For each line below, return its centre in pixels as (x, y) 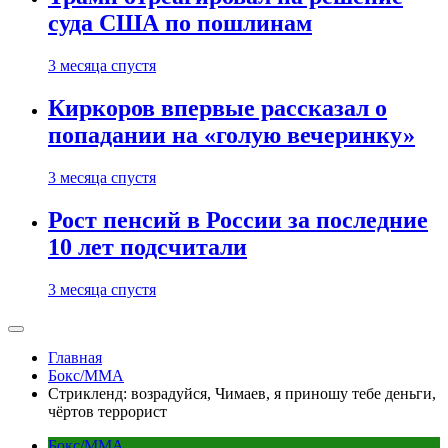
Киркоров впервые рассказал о (217, 108)
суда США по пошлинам (180, 23)
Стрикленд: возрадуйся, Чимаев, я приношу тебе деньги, (242, 393)
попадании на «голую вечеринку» (231, 135)
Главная (75, 357)
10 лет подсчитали (147, 247)
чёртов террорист (107, 411)
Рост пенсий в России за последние (238, 220)
